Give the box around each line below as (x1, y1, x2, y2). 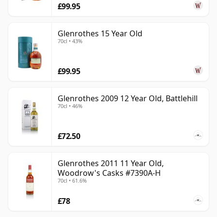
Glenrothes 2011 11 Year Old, (58, 158, 164, 169)
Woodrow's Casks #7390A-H (58, 168, 161, 179)
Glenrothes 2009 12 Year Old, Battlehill (58, 93, 198, 104)
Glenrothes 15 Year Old (58, 28, 142, 39)
